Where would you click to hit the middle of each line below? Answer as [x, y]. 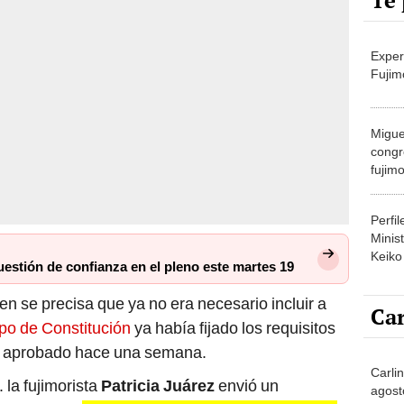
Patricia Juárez [158, 386]
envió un [247, 386]
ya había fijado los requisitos [233, 328]
